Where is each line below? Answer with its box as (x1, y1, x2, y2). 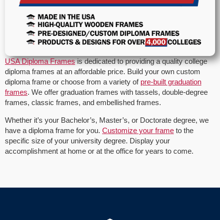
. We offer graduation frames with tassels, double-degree (27, 88, 208, 97)
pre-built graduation (140, 78, 201, 86)
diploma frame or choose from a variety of (5, 78, 140, 86)
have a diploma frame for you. (5, 126, 102, 135)
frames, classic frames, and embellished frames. (5, 98, 161, 107)
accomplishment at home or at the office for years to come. (5, 146, 193, 155)
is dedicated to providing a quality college (75, 57, 207, 66)
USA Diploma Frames (5, 57, 75, 66)
